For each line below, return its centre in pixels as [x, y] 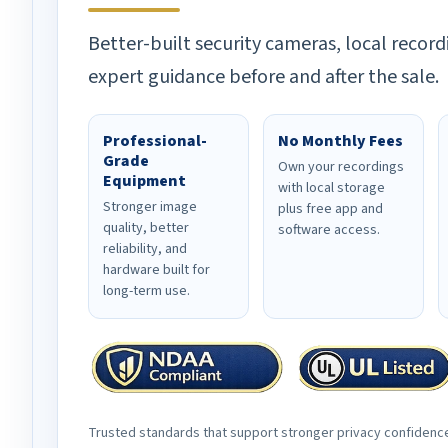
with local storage [332, 187]
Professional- [155, 140]
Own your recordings [341, 166]
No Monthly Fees [341, 140]
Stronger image [150, 206]
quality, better [146, 227]
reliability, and [145, 248]
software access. [329, 229]
